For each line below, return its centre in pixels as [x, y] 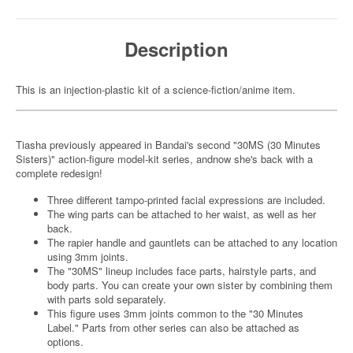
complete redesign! [61, 173]
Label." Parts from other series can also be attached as [173, 327]
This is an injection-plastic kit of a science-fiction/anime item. [156, 89]
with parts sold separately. [107, 299]
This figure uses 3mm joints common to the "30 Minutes [175, 313]
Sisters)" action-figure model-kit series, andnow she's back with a [164, 159]
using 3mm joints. [89, 256]
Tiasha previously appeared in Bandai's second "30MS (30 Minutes [168, 145]
